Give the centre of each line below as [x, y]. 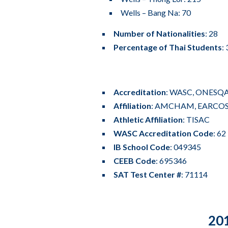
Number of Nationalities [159, 33]
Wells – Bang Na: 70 [156, 12]
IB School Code [142, 147]
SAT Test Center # [147, 174]
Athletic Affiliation [148, 119]
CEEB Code [135, 160]
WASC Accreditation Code [163, 133]
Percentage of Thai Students [168, 47]
